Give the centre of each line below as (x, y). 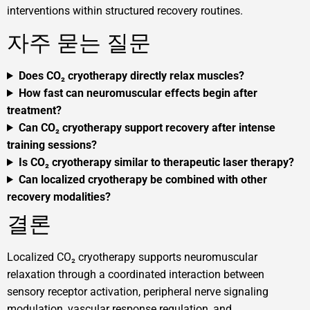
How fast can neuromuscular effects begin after (138, 93)
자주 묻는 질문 (79, 43)
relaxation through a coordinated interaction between (136, 274)
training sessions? (52, 145)
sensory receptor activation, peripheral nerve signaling (138, 291)
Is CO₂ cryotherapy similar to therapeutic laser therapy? (156, 162)
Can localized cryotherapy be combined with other (143, 179)
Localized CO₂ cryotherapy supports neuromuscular (132, 257)
